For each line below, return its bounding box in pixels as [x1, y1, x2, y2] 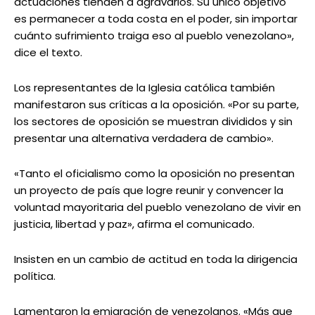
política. [14, 269, 56, 284]
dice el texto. [14, 45, 82, 60]
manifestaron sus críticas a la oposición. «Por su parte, [14, 97, 299, 112]
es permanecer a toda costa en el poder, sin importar [14, 11, 297, 27]
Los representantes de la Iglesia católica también [14, 80, 275, 96]
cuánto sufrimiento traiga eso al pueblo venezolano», [14, 28, 294, 44]
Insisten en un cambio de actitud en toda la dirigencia [14, 252, 297, 267]
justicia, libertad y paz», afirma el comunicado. [14, 217, 255, 232]
